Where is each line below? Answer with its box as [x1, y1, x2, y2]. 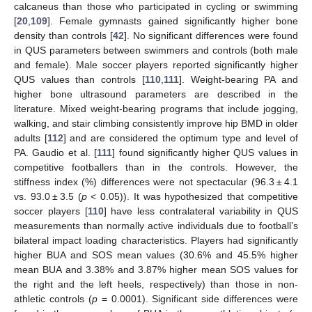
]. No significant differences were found [123, 30, 298, 42]
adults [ [14, 132, 47, 144]
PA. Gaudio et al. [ [14, 147, 97, 159]
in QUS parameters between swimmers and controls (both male [14, 45, 298, 56]
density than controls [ [14, 30, 113, 42]
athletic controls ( [14, 293, 92, 305]
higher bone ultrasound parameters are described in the [14, 88, 298, 100]
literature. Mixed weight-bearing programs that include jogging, [14, 103, 298, 115]
